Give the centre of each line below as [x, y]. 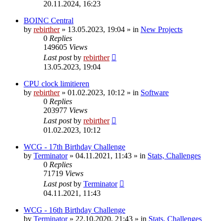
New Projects [162, 29]
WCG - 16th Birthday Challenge [74, 210]
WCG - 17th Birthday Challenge [74, 147]
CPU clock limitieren [56, 83]
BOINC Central [49, 20]
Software [155, 92]
